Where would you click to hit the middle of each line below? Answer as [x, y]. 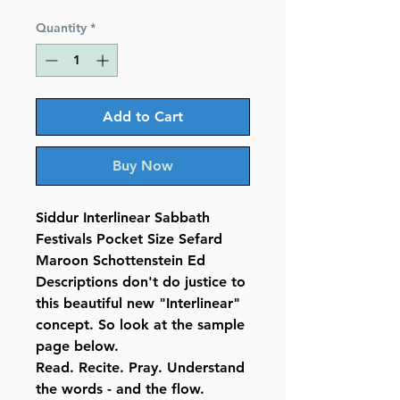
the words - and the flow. [120, 389]
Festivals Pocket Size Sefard [129, 239]
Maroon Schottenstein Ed [121, 261]
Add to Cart [143, 117]
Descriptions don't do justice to [141, 282]
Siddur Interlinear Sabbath [123, 218]
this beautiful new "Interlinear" [138, 304]
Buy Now [143, 166]
